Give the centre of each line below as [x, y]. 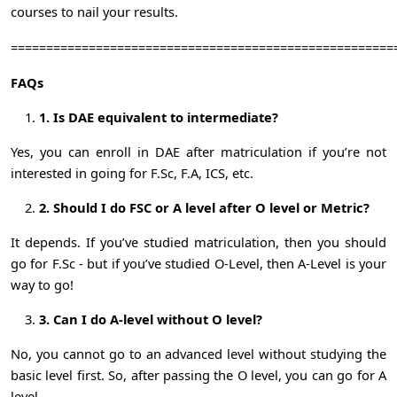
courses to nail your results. [96, 11]
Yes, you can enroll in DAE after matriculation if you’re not [198, 151]
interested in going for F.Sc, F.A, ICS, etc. [134, 172]
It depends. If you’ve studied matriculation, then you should [198, 241]
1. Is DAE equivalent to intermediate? [159, 117]
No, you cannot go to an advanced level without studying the [198, 353]
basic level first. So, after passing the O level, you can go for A [198, 374]
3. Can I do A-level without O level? [151, 319]
